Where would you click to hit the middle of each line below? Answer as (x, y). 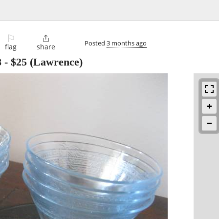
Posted (96, 43)
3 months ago (127, 43)
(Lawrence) (55, 62)
